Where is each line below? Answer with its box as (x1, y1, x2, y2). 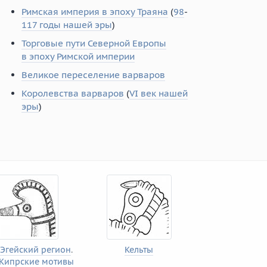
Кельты (125, 244, 154, 255)
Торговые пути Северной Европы (21, 37, 166, 49)
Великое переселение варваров (21, 69, 165, 80)
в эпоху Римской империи (21, 50, 135, 62)
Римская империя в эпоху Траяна (21, 5, 168, 17)
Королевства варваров (21, 87, 124, 99)
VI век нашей (129, 87, 188, 99)
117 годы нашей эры (21, 18, 112, 30)
